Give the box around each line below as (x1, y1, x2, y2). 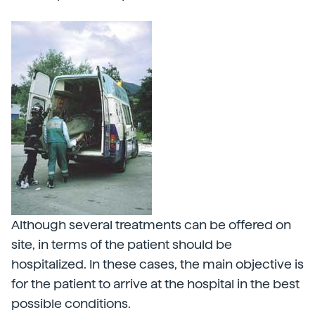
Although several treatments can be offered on (11, 217, 291, 232)
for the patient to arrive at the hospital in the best (11, 276, 300, 291)
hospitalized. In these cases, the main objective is (11, 257, 304, 271)
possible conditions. (11, 296, 131, 311)
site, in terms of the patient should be (11, 237, 232, 252)
